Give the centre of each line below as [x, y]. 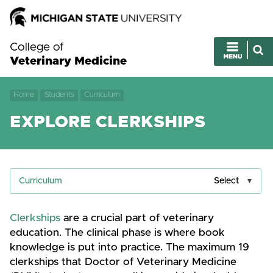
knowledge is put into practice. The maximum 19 [129, 248]
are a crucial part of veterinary [137, 218]
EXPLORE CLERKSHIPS [108, 122]
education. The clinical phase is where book [117, 233]
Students [59, 95]
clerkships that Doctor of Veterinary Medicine [123, 262]
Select [226, 181]
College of [37, 47]
